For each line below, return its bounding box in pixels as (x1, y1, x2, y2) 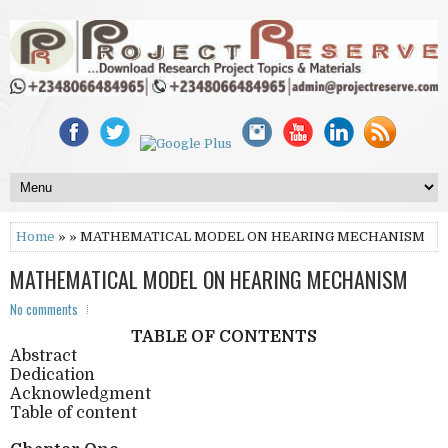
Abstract (10, 346, 77, 365)
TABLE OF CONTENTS (131, 327, 317, 346)
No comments (10, 298, 78, 319)
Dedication (10, 365, 95, 384)
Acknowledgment (10, 384, 151, 403)
